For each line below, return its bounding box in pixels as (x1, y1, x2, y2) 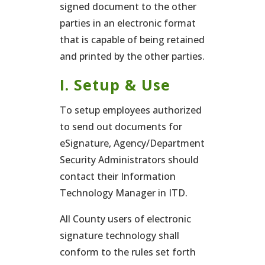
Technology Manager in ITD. (59, 186, 188, 199)
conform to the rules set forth (59, 245, 196, 258)
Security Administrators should (59, 153, 199, 166)
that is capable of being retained (59, 33, 205, 46)
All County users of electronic (59, 212, 191, 225)
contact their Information (59, 170, 176, 183)
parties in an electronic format (59, 17, 196, 30)
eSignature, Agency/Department (59, 137, 205, 150)
